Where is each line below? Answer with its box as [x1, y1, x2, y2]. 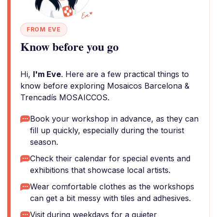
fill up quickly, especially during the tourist [30, 125, 184, 135]
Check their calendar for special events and [30, 154, 190, 163]
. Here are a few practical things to [61, 69, 189, 79]
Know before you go [20, 38, 119, 55]
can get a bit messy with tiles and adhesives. [30, 193, 191, 203]
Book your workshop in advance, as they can [30, 114, 199, 124]
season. [30, 137, 58, 147]
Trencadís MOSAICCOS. [20, 93, 109, 102]
